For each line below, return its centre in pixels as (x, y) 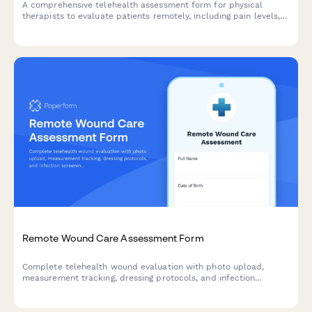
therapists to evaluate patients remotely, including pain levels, (151, 16)
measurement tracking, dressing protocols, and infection (139, 278)
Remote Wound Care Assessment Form (113, 237)
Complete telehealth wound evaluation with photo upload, (143, 267)
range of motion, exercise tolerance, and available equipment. (150, 28)
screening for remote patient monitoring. (106, 289)
